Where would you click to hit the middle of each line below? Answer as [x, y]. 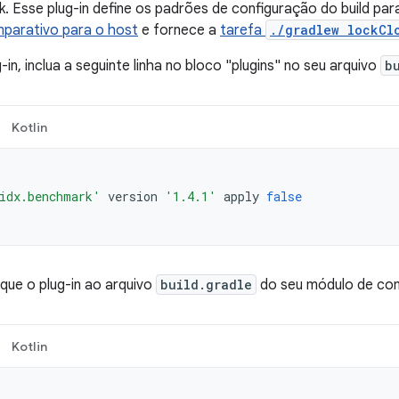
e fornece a [179, 30]
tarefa [243, 30]
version [133, 196]
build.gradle [206, 285]
